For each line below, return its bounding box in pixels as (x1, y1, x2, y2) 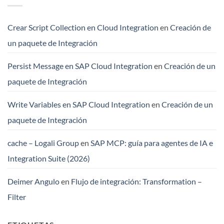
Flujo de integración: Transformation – (71, 176, 202, 186)
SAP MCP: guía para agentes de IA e (90, 138, 213, 148)
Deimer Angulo (7, 176, 59, 186)
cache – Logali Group (7, 138, 79, 148)
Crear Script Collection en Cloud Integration (7, 22, 158, 32)
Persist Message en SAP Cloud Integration (7, 61, 152, 71)
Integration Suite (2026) (7, 153, 90, 163)
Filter (7, 192, 26, 202)
